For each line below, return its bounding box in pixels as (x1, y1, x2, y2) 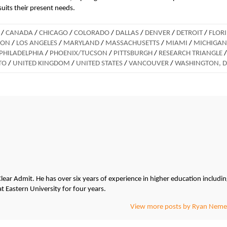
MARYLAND (63, 39, 99, 47)
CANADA (6, 29, 33, 37)
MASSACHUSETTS (105, 39, 160, 47)
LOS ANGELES (16, 39, 57, 47)
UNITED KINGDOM (13, 59, 70, 67)
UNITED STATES (76, 59, 123, 67)
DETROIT (176, 29, 203, 37)
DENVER (145, 29, 170, 37)
